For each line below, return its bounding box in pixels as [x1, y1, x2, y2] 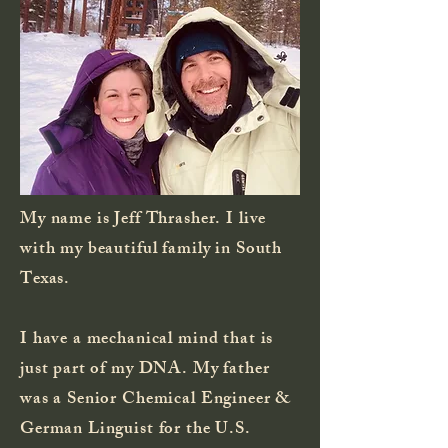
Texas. [20, 264, 75, 295]
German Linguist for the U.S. [20, 414, 251, 445]
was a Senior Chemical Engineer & [20, 384, 292, 415]
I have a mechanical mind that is [20, 324, 274, 355]
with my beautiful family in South [20, 234, 283, 265]
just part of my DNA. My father [20, 354, 270, 385]
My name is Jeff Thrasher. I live [20, 204, 267, 235]
